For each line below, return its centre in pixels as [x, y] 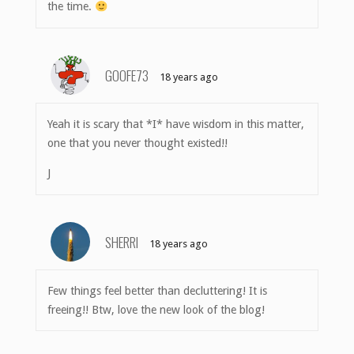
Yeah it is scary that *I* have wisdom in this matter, [176, 124]
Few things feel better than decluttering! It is [158, 291]
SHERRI [122, 241]
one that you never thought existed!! [138, 143]
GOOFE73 [127, 75]
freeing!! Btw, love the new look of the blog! [156, 310]
